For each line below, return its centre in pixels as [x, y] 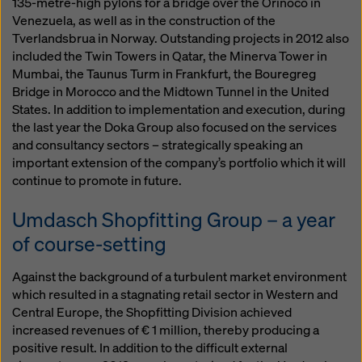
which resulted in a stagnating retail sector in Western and [175, 295]
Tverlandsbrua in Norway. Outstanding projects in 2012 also [181, 38]
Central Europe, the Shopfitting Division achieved [152, 312]
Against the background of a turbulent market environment [179, 277]
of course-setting [89, 244]
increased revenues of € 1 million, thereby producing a [166, 330]
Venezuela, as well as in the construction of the [144, 21]
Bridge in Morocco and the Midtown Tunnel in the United [170, 92]
